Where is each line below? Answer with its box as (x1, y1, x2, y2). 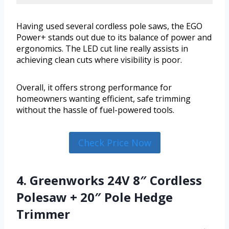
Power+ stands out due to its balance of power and (16, 32, 212, 43)
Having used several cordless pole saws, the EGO (16, 20, 202, 32)
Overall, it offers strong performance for (16, 82, 172, 94)
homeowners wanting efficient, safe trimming (16, 93, 191, 105)
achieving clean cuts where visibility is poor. (16, 54, 182, 66)
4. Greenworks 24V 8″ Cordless (16, 172, 202, 189)
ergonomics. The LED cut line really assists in (16, 43, 188, 55)
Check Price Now (78, 136, 151, 149)
